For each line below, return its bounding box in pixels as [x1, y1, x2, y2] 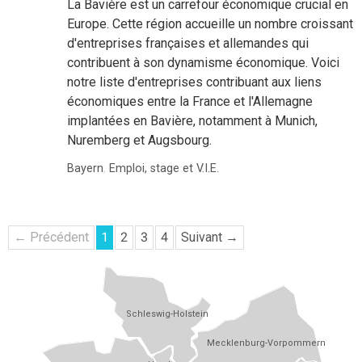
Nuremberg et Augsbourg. [67, 132, 213, 148]
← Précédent [14, 229, 89, 245]
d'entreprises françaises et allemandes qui [67, 35, 309, 51]
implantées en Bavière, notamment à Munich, [67, 112, 318, 128]
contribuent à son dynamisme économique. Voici [67, 54, 340, 70]
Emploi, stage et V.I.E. [109, 161, 220, 175]
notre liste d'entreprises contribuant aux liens [67, 74, 322, 90]
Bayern [67, 161, 104, 175]
